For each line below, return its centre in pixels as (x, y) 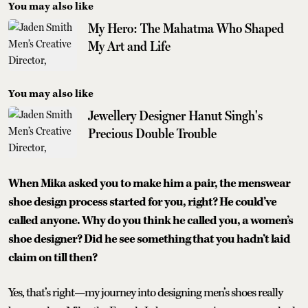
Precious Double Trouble (152, 133)
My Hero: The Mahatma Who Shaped (186, 28)
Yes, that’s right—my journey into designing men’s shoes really (145, 293)
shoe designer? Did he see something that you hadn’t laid (149, 239)
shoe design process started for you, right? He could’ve (142, 202)
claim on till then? (53, 257)
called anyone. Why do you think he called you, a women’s (151, 220)
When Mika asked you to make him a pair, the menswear (149, 183)
